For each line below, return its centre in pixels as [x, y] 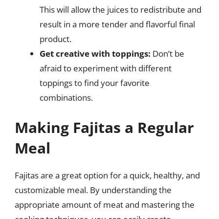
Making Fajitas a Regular [104, 127]
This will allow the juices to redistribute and [120, 9]
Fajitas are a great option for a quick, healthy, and [107, 175]
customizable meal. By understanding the [93, 190]
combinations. [66, 97]
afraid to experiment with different [106, 68]
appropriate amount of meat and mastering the [105, 205]
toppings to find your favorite [95, 83]
